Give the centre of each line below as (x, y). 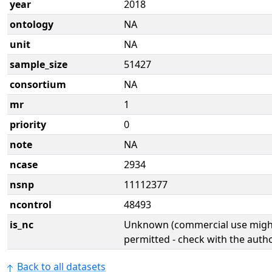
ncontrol (31, 205)
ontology (32, 24)
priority (28, 124)
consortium (38, 84)
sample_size (39, 64)
